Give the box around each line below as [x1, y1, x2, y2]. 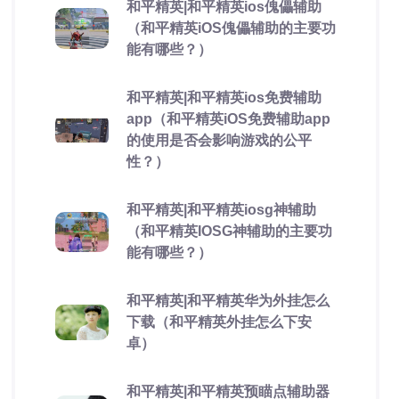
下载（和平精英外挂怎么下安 [126, 314, 312, 330]
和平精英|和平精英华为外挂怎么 [126, 293, 330, 308]
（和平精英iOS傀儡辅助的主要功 [126, 20, 336, 36]
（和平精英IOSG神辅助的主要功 [126, 224, 332, 239]
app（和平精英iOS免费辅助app [126, 111, 330, 126]
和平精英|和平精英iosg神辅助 [126, 202, 316, 217]
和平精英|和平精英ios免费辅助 [126, 90, 322, 105]
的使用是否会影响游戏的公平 [126, 133, 312, 148]
